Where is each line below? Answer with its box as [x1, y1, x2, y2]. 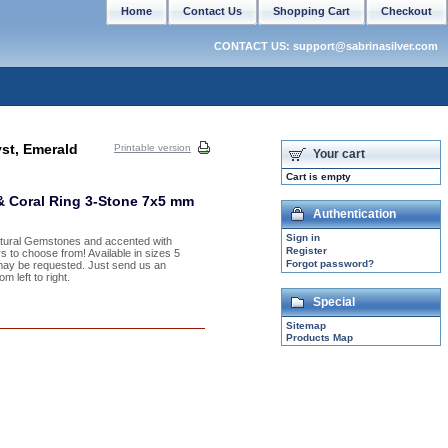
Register [286, 245, 327, 256]
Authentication [313, 207, 396, 221]
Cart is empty [286, 171, 351, 182]
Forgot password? [286, 258, 374, 269]
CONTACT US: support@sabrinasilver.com [214, 40, 438, 52]
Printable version [114, 142, 191, 153]
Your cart [313, 147, 365, 161]
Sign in [286, 232, 320, 243]
